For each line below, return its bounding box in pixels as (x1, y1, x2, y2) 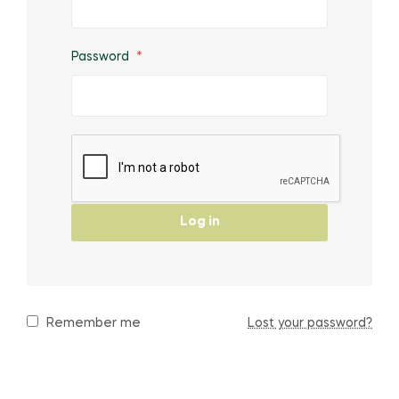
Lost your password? (248, 316, 372, 330)
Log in (179, 216, 220, 229)
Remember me (45, 316, 141, 330)
